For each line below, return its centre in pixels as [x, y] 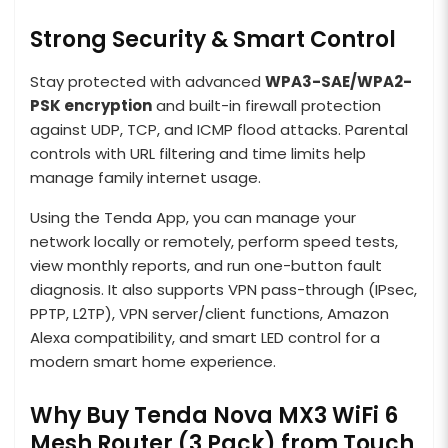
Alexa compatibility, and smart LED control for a [205, 337]
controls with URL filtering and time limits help [198, 153]
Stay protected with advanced [147, 81]
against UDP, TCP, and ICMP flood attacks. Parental [219, 129]
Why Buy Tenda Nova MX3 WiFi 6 [214, 415]
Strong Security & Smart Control [213, 39]
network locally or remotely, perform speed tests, [214, 241]
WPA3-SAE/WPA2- [338, 81]
